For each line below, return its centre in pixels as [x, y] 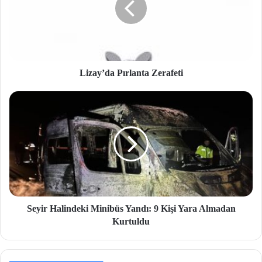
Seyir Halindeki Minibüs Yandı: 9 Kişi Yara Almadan [131, 209]
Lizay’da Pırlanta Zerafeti [131, 73]
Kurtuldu [131, 222]
